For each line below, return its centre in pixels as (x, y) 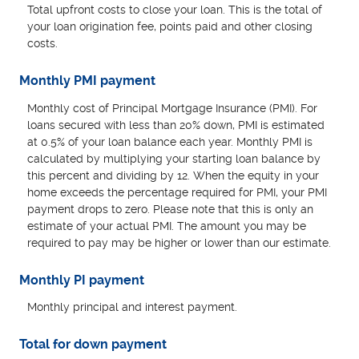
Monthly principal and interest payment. (133, 307)
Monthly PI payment (82, 280)
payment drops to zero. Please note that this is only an (171, 209)
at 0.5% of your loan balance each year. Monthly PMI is (170, 141)
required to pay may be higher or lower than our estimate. (179, 242)
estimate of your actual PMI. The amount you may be (167, 226)
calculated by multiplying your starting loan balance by (174, 158)
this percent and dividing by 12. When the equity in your (173, 175)
